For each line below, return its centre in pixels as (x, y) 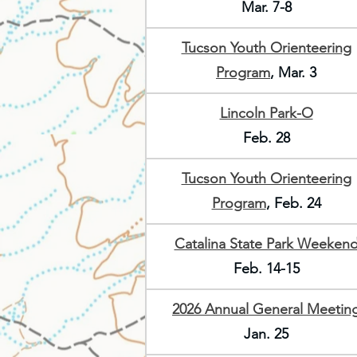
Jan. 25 (266, 334)
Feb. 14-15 (266, 269)
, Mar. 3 (293, 73)
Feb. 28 (266, 138)
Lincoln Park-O (266, 113)
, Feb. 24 (293, 203)
